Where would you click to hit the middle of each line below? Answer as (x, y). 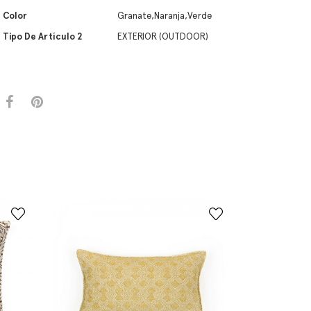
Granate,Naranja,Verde (165, 16)
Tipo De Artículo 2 (43, 36)
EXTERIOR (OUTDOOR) (163, 36)
